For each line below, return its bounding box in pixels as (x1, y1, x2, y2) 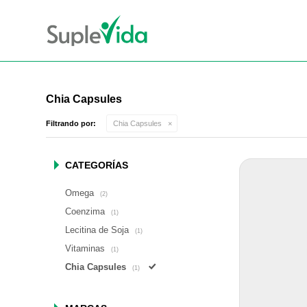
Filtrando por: (46, 119, 97, 127)
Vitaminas (65, 243, 108, 254)
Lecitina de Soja (65, 225, 132, 235)
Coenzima (65, 206, 108, 217)
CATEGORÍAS (65, 160, 129, 171)
